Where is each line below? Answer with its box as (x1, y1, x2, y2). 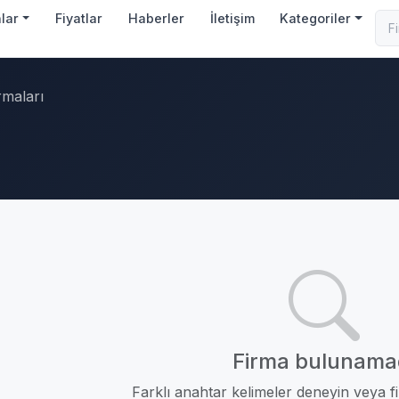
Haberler (127, 10, 184, 26)
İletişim (209, 10, 255, 26)
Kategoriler (280, 10, 352, 26)
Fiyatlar (55, 10, 103, 26)
